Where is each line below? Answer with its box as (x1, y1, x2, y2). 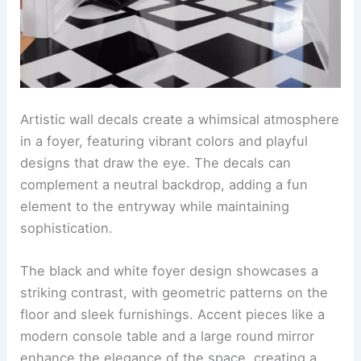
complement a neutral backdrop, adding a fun (20, 176, 309, 193)
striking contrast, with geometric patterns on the (20, 284, 329, 301)
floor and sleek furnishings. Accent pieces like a (20, 306, 326, 323)
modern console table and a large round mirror (20, 328, 315, 345)
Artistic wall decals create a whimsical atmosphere (20, 110, 340, 127)
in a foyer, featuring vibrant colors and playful (20, 132, 309, 149)
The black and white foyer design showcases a (20, 263, 319, 280)
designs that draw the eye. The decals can (20, 154, 292, 171)
